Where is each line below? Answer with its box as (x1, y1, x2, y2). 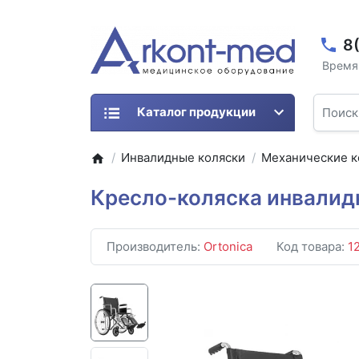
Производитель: (107, 239, 204, 255)
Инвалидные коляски (121, 150, 246, 166)
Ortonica (204, 239, 252, 255)
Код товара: (276, 239, 348, 255)
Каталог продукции (136, 104, 256, 120)
